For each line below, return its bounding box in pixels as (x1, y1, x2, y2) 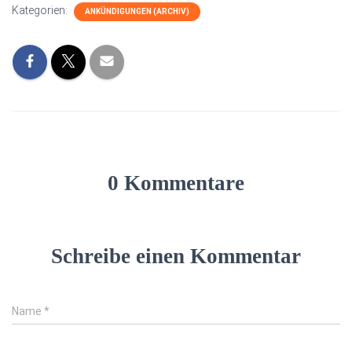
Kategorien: (12, 4, 70, 16)
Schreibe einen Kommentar (51, 244, 301, 268)
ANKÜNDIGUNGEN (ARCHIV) (85, 7, 189, 16)
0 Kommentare (108, 171, 244, 195)
